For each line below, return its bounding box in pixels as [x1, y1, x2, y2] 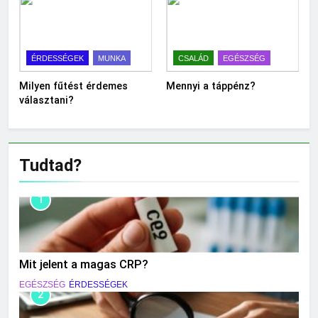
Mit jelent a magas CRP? [19, 258, 148, 272]
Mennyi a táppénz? [166, 80, 256, 92]
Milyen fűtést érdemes [19, 80, 128, 92]
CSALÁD [178, 54, 209, 63]
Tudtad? [19, 155, 82, 176]
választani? [19, 94, 74, 106]
